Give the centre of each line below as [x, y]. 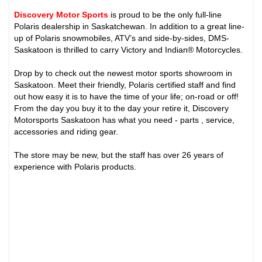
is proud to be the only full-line [166, 15]
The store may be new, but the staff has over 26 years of [119, 155]
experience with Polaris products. [75, 167]
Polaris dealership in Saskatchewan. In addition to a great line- [130, 27]
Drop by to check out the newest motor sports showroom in [123, 73]
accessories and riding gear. [66, 132]
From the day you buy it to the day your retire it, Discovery [122, 108]
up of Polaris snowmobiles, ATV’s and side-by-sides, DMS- [122, 38]
